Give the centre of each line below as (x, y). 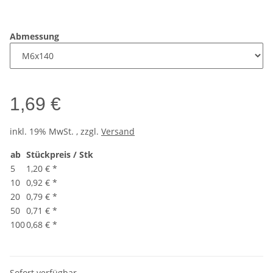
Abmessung (36, 37)
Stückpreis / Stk (60, 155)
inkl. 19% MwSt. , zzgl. (55, 132)
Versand (118, 132)
